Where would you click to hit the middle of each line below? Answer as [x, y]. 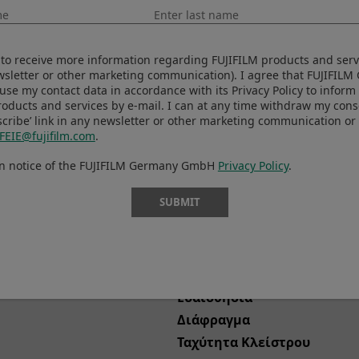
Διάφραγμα [213, 319]
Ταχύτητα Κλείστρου [243, 341]
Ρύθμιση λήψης [227, 251]
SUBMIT [179, 202]
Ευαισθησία [214, 296]
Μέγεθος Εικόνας [232, 274]
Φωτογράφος [220, 229]
